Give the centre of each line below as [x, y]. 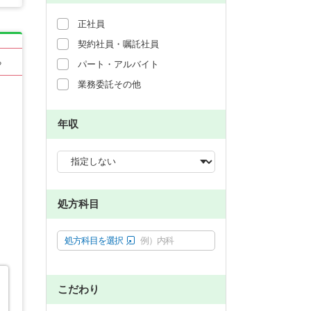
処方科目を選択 [94, 240]
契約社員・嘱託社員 [118, 44]
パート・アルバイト [118, 64]
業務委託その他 [109, 84]
